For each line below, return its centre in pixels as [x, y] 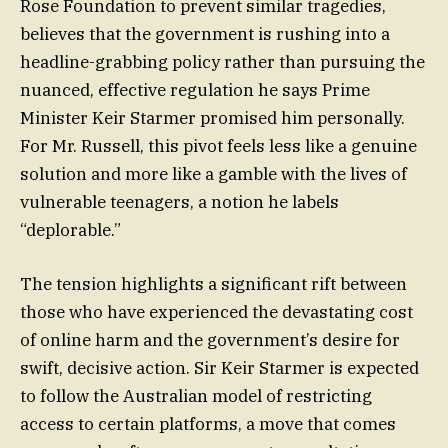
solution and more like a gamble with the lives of [213, 174]
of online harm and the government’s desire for [210, 340]
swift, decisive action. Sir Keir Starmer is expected [219, 368]
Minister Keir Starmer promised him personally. [212, 118]
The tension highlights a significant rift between [213, 284]
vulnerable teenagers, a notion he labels [179, 202]
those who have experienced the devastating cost [216, 312]
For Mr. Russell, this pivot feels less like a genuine [218, 146]
